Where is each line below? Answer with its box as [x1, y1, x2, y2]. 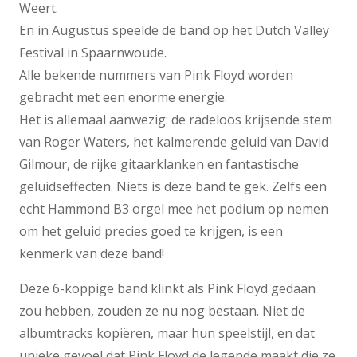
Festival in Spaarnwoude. [19, 44, 167, 62]
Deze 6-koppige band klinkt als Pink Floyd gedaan [19, 280, 316, 298]
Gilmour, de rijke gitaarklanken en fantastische [19, 155, 299, 174]
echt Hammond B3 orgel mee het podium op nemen [19, 200, 328, 218]
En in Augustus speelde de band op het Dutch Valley [19, 22, 329, 40]
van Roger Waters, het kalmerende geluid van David [19, 133, 328, 151]
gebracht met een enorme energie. [19, 88, 227, 107]
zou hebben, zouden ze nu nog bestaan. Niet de [19, 302, 305, 320]
